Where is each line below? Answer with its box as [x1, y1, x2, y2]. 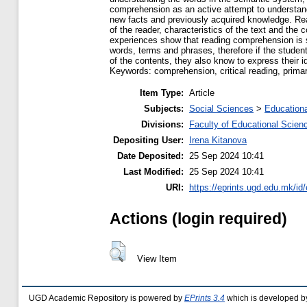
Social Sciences [189, 103, 254, 114]
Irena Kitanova [189, 135, 247, 146]
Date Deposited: [117, 151, 184, 162]
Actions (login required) [110, 209, 287, 228]
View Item [136, 253, 177, 264]
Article [189, 88, 214, 99]
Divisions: [141, 119, 184, 130]
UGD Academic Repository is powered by [29, 294, 184, 303]
